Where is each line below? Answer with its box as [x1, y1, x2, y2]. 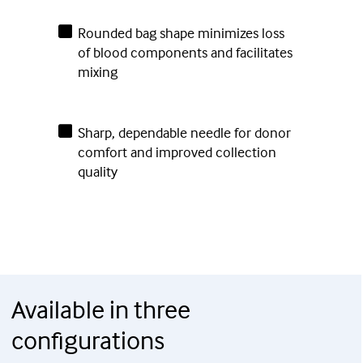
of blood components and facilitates [77, 43, 293, 62]
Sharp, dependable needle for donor [77, 123, 291, 143]
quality [77, 162, 117, 181]
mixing [77, 62, 117, 82]
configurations [11, 324, 164, 357]
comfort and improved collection [77, 143, 276, 162]
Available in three [11, 293, 190, 326]
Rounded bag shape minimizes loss [77, 23, 284, 43]
